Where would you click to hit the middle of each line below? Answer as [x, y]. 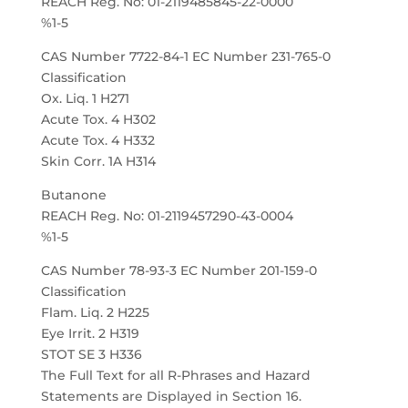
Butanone [73, 195]
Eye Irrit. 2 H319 [90, 333]
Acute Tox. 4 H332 [97, 140]
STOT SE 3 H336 [91, 354]
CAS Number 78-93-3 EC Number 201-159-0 [178, 270]
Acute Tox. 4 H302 [98, 119]
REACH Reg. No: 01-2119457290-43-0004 [167, 216]
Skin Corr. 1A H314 [98, 161]
